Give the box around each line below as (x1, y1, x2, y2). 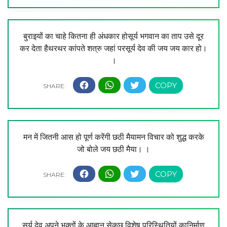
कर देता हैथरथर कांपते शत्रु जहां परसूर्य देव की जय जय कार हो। (20, 43, 207, 53)
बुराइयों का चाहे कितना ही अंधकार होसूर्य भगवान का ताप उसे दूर (23, 31, 204, 41)
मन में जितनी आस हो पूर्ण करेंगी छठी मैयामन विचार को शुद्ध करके (23, 132, 204, 142)
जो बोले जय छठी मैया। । (77, 144, 150, 154)
